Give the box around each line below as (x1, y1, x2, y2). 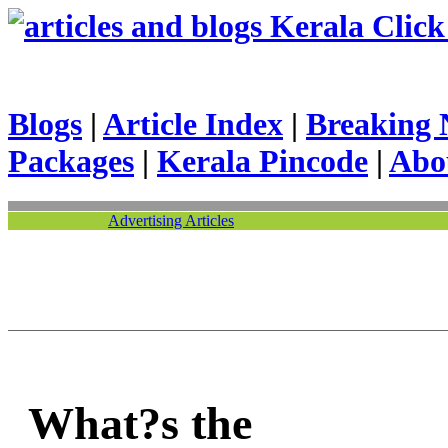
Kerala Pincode (157, 142, 368, 179)
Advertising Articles (108, 212, 234, 230)
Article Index (103, 105, 283, 142)
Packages (8, 142, 134, 179)
